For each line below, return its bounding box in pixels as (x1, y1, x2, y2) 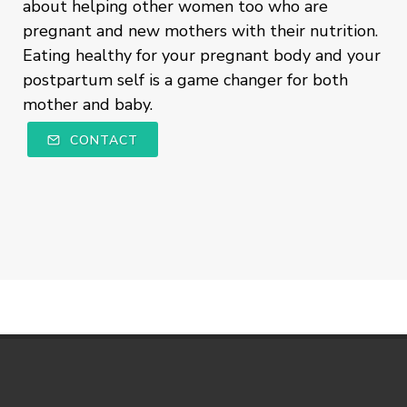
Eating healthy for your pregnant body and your (23, 44, 381, 66)
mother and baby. (23, 93, 153, 115)
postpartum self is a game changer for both (23, 68, 348, 91)
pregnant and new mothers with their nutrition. (23, 19, 378, 42)
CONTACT (65, 131, 138, 149)
